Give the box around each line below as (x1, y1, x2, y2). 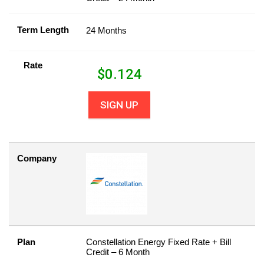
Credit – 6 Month (86, 247, 150, 257)
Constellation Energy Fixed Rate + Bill (86, 237, 231, 247)
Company (17, 153, 57, 163)
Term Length (17, 25, 69, 35)
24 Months (86, 25, 127, 35)
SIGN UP (100, 99, 139, 111)
